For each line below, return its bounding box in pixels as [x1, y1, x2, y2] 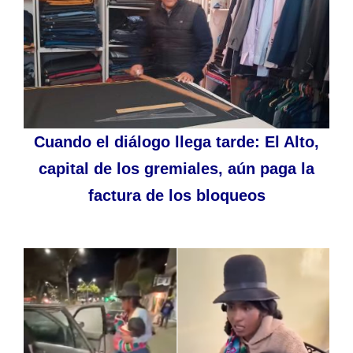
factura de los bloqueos [87, 186, 266, 204]
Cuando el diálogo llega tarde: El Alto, [34, 132, 319, 150]
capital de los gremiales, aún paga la [39, 159, 314, 177]
